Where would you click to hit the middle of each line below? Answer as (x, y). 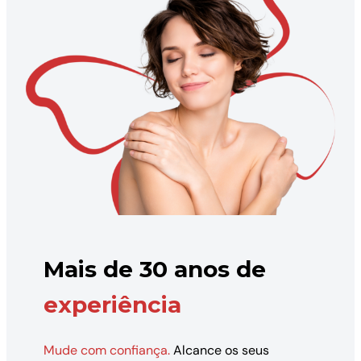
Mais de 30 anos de (155, 269)
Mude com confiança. (107, 350)
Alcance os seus (220, 350)
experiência (113, 304)
